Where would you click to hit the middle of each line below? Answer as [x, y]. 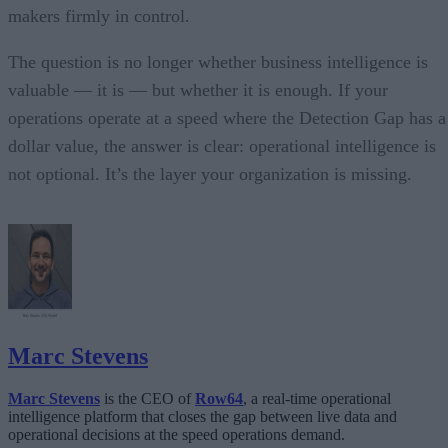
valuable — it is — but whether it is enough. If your [198, 89]
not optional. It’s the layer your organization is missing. [210, 173]
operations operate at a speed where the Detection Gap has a [227, 117]
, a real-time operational [317, 399]
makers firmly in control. [99, 15]
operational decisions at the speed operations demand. [176, 435]
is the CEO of [147, 399]
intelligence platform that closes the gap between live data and [202, 417]
